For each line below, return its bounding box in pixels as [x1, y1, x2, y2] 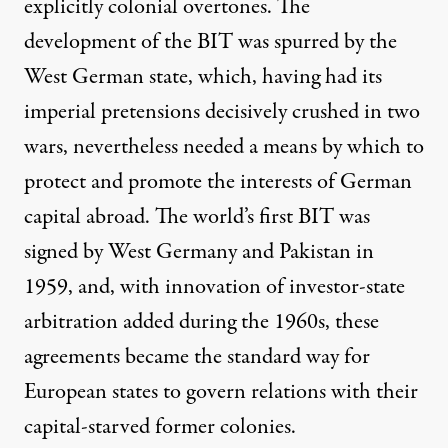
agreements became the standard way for [24, 340, 370, 373]
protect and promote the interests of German [24, 165, 412, 198]
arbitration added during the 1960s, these [24, 305, 379, 338]
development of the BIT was [24, 25, 274, 58]
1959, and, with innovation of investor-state [24, 270, 405, 303]
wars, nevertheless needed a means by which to [24, 130, 424, 163]
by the [339, 25, 397, 58]
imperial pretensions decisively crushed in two [24, 95, 420, 128]
